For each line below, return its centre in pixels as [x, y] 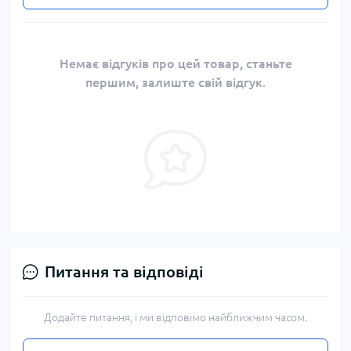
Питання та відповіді [124, 271]
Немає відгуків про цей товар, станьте [175, 63]
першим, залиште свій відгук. [175, 82]
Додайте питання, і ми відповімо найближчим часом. [175, 317]
